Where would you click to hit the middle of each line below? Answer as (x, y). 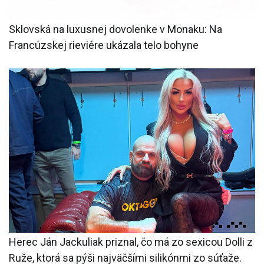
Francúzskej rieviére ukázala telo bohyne (104, 45)
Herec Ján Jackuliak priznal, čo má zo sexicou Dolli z (131, 242)
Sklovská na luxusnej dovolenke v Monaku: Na (115, 29)
